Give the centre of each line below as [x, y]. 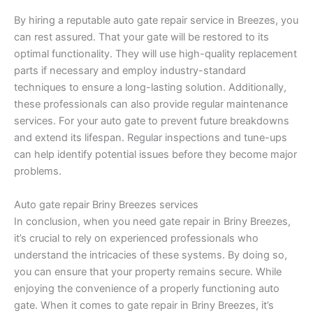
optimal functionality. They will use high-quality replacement [155, 54]
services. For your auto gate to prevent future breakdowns [152, 121]
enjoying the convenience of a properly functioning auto [147, 288]
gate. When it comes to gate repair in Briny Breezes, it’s [144, 305]
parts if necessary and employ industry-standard [130, 71]
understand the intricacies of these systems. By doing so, [151, 255]
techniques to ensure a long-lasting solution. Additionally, [150, 88]
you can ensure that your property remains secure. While [148, 271]
